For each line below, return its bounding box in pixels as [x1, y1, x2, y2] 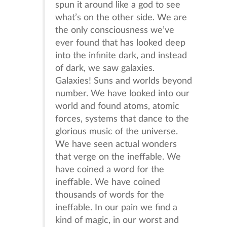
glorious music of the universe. [55, 127, 178, 136]
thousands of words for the [55, 190, 165, 200]
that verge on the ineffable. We [55, 152, 181, 162]
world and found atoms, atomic [55, 101, 180, 111]
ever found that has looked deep [55, 38, 186, 48]
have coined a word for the [55, 165, 165, 174]
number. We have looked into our [55, 89, 190, 98]
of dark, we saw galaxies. [55, 63, 155, 73]
